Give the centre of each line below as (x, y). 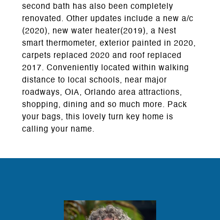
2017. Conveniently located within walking (106, 68)
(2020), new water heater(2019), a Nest (99, 31)
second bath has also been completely (98, 7)
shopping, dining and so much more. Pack (105, 105)
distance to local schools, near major (95, 81)
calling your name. (58, 130)
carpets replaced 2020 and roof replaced (102, 56)
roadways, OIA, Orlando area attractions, (102, 93)
